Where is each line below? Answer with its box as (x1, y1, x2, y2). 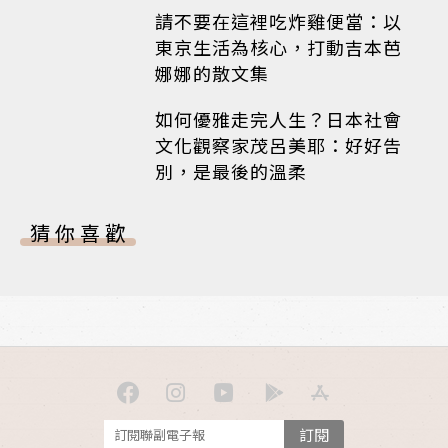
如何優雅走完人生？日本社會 (155, 105, 402, 132)
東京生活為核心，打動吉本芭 (155, 33, 402, 60)
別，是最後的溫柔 (155, 157, 307, 184)
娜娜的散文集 (155, 59, 269, 86)
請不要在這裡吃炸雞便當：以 (155, 7, 402, 34)
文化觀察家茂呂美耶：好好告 (155, 131, 402, 158)
